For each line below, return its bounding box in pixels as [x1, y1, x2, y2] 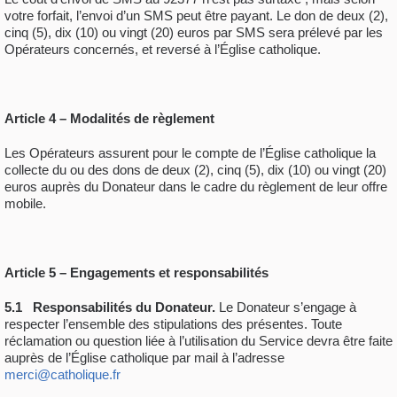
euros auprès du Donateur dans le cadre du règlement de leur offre [4, 178, 387, 194]
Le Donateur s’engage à [219, 299, 356, 315]
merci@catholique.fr [4, 366, 121, 382]
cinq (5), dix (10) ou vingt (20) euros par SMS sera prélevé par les [4, 24, 383, 40]
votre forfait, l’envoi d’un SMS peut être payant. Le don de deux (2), [4, 7, 388, 23]
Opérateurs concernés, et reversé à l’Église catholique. [4, 41, 321, 57]
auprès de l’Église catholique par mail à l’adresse [4, 349, 284, 365]
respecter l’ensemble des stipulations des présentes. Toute [4, 315, 342, 331]
